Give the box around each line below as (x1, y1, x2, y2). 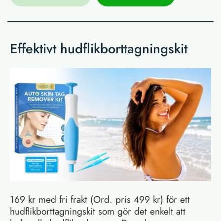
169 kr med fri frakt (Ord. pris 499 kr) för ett (10, 192, 190, 206)
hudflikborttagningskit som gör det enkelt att (10, 204, 185, 218)
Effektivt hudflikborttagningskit (10, 38, 187, 58)
